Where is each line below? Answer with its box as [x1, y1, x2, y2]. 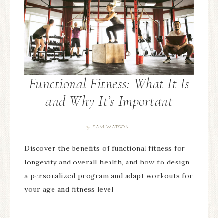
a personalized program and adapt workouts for [24, 171, 193, 181]
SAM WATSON [93, 124, 129, 130]
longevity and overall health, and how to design [24, 158, 190, 167]
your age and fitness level [24, 185, 113, 194]
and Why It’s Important [45, 92, 173, 110]
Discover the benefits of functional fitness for [24, 144, 185, 153]
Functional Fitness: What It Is [28, 74, 190, 93]
